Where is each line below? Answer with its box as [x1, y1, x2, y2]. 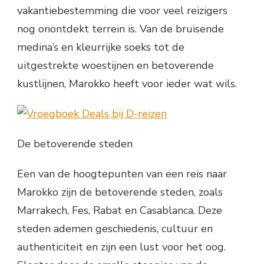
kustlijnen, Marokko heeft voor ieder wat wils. [17, 77, 237, 91]
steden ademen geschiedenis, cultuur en [17, 222, 213, 236]
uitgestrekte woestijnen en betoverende [17, 58, 214, 73]
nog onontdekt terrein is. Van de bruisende [17, 22, 224, 37]
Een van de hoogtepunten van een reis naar [17, 167, 227, 181]
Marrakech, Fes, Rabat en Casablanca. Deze [17, 203, 222, 218]
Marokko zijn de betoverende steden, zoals [17, 185, 223, 200]
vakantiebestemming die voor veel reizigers [17, 4, 227, 18]
